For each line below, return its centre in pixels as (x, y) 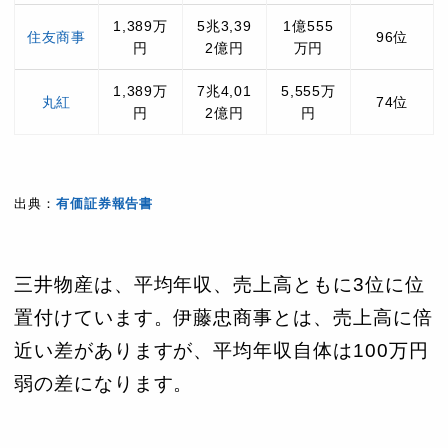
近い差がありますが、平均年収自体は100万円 (221, 351)
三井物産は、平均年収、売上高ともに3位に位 (219, 285)
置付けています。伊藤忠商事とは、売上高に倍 (223, 318)
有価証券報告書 (104, 204)
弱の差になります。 (104, 384)
